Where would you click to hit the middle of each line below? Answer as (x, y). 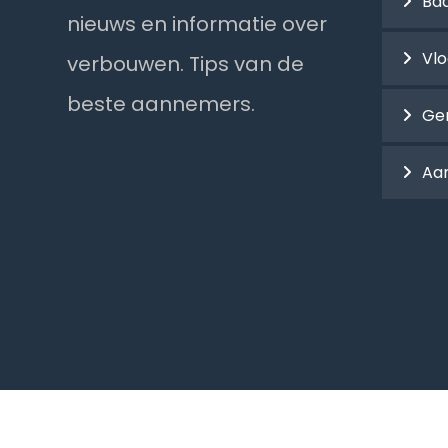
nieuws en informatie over (197, 23)
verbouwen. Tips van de (186, 63)
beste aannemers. (161, 103)
